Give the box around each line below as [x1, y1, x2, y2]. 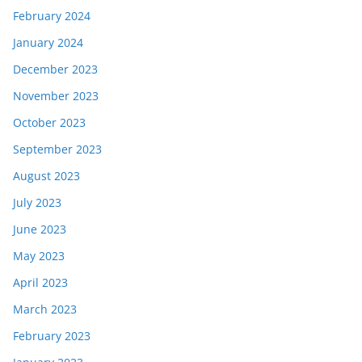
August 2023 [13, 168, 80, 184]
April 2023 [13, 275, 68, 291]
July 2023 [13, 195, 61, 211]
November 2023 [13, 88, 99, 104]
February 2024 [13, 8, 90, 24]
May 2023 [13, 248, 65, 264]
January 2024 [13, 35, 83, 51]
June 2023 [13, 221, 66, 238]
